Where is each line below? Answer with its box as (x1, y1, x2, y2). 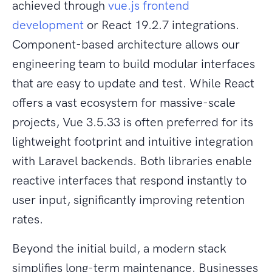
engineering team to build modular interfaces (12, 56, 255, 72)
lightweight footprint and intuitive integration (12, 134, 253, 149)
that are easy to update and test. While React (12, 76, 254, 91)
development (12, 18, 84, 33)
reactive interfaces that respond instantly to (12, 173, 246, 188)
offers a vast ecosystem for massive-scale (12, 95, 236, 110)
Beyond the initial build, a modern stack (12, 241, 226, 256)
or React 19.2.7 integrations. (84, 18, 239, 33)
